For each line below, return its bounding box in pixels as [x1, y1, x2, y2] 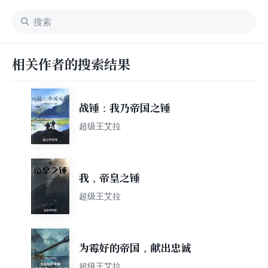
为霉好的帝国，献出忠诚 [79, 243, 191, 253]
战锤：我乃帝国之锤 [79, 103, 170, 113]
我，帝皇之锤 [79, 173, 140, 183]
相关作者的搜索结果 [12, 58, 130, 71]
